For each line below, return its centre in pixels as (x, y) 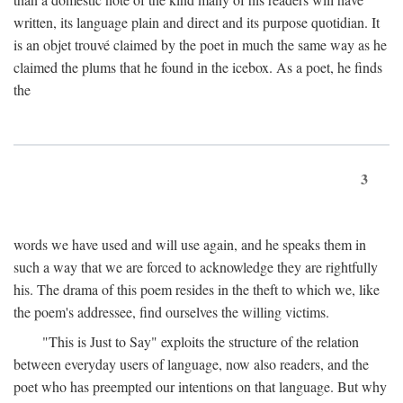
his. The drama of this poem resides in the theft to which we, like (197, 290)
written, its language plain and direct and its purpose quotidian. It (197, 22)
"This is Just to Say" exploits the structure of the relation (201, 342)
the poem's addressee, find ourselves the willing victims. (171, 312)
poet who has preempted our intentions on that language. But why (200, 387)
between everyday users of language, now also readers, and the (191, 364)
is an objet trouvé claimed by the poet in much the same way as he (200, 45)
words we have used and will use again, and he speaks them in (190, 245)
